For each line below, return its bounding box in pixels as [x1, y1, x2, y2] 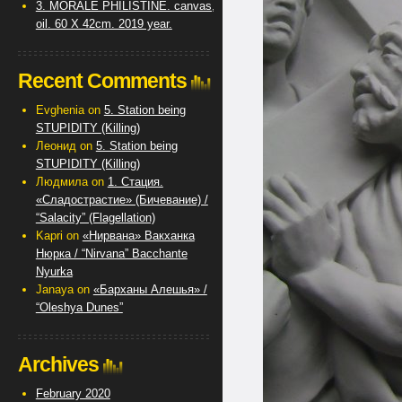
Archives [17, 353, 99, 376]
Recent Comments [17, 69, 187, 92]
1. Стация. [107, 175, 163, 188]
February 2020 [35, 387, 110, 400]
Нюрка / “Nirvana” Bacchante [35, 247, 188, 260]
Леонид [35, 139, 76, 153]
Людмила [35, 175, 88, 188]
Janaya [35, 283, 74, 296]
